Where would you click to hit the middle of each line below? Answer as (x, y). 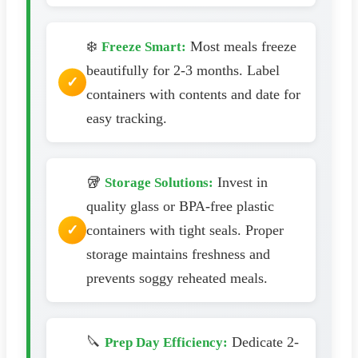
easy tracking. (127, 118)
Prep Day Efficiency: (166, 342)
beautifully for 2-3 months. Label (183, 70)
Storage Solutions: (159, 182)
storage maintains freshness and (178, 254)
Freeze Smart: (144, 46)
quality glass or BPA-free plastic (180, 206)
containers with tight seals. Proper (185, 230)
